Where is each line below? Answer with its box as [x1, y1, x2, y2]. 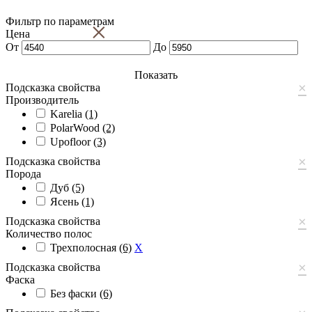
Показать [134, 68, 178, 81]
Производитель [6, 93, 79, 106]
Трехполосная [50, 241, 119, 253]
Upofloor [50, 135, 93, 148]
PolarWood [50, 121, 102, 134]
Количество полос [6, 227, 92, 240]
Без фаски [50, 287, 100, 299]
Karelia [50, 107, 85, 120]
